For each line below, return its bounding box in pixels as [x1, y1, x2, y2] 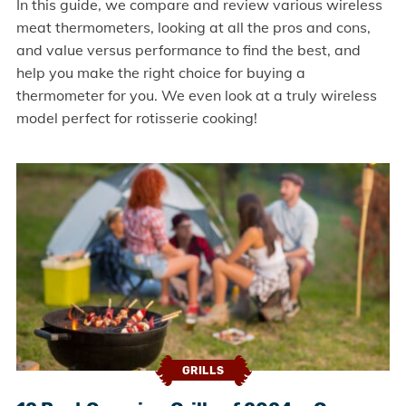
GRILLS [181, 364, 225, 378]
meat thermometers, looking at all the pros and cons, [15, 17, 371, 36]
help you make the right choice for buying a [15, 63, 305, 82]
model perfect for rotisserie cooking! [15, 108, 257, 127]
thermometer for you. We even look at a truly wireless [15, 85, 377, 104]
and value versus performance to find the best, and [15, 40, 361, 59]
